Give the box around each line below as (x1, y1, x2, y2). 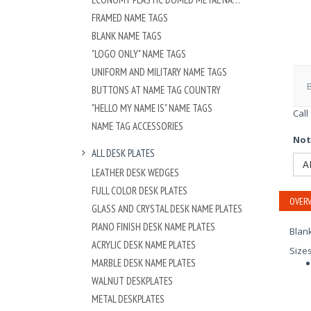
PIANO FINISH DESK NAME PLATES (92, 219, 215, 233)
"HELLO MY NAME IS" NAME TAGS (92, 101, 212, 115)
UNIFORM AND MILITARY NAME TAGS (92, 65, 227, 78)
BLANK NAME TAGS (92, 28, 162, 42)
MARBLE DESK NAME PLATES (92, 255, 196, 269)
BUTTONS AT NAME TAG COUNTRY (92, 83, 221, 96)
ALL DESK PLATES (91, 146, 155, 160)
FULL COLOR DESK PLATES (92, 183, 187, 197)
